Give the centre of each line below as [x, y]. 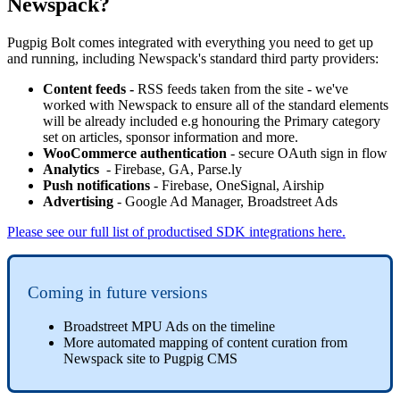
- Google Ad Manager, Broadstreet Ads [227, 201]
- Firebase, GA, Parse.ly [171, 169]
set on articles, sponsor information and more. [171, 137]
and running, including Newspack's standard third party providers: [193, 58]
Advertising [80, 201]
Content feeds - [90, 88]
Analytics [71, 169]
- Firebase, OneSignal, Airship [239, 185]
